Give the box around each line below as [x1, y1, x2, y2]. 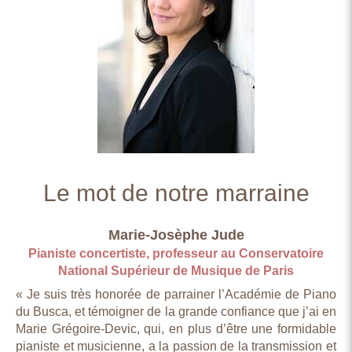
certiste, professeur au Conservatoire [102, 247, 324, 260]
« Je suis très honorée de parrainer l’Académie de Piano [16, 288, 336, 301]
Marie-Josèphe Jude [108, 227, 244, 243]
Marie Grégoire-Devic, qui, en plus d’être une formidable [16, 322, 336, 335]
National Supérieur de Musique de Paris [58, 264, 294, 277]
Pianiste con [28, 247, 102, 260]
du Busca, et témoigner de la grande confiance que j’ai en [16, 305, 336, 318]
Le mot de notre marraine [42, 180, 310, 206]
